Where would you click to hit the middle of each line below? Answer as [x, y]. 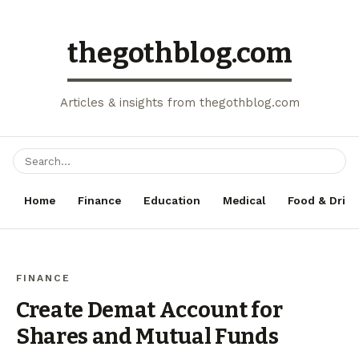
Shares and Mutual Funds [147, 337]
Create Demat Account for [149, 310]
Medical [244, 200]
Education [172, 200]
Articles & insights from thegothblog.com [179, 103]
